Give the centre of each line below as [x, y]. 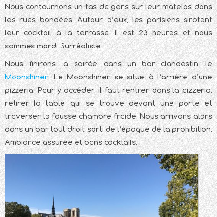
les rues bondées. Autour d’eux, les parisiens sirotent [108, 19]
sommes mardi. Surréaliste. [54, 46]
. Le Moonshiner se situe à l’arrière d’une [130, 77]
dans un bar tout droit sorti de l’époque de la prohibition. [108, 129]
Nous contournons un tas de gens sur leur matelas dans [108, 6]
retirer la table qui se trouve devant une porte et [108, 103]
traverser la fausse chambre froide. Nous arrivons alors [108, 116]
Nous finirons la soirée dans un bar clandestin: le [108, 63]
